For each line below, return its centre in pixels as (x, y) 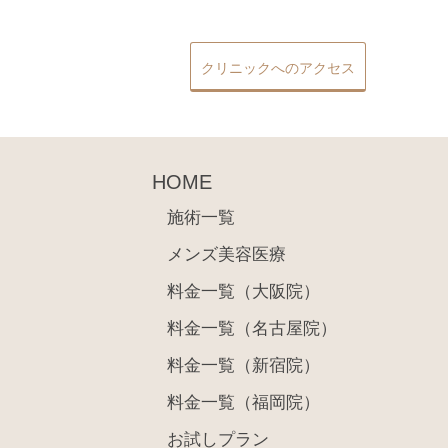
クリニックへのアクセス (277, 67)
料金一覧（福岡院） (243, 402)
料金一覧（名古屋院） (251, 328)
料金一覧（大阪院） (243, 291)
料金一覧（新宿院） (243, 365)
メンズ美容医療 (226, 254)
